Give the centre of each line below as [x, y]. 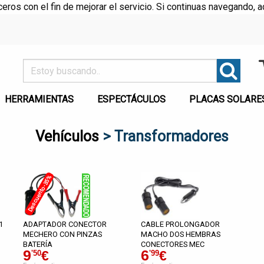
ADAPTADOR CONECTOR [65, 224]
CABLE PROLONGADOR [180, 224]
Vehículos [67, 136]
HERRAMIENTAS [39, 100]
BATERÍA [38, 244]
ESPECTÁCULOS [131, 100]
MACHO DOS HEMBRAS [181, 234]
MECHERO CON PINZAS [62, 234]
